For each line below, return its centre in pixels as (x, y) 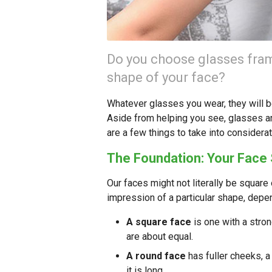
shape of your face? (166, 78)
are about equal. (160, 237)
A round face (156, 256)
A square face (159, 222)
